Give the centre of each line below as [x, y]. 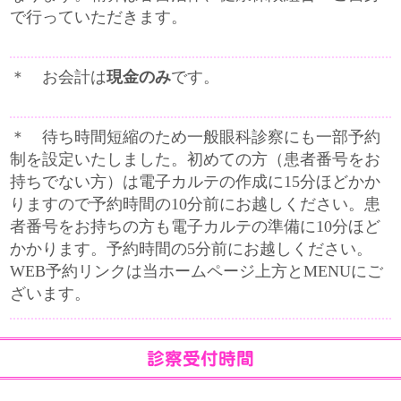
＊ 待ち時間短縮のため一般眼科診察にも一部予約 [196, 137]
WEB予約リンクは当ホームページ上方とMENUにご [197, 271]
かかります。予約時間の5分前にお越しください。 [192, 249]
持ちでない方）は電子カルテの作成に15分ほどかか [196, 182]
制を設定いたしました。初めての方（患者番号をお [196, 159]
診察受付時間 [200, 358]
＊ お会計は [59, 77]
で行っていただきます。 [99, 17]
